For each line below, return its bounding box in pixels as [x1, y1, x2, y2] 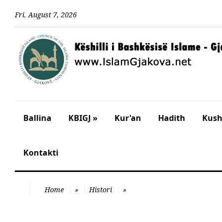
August [28, 9, 51, 19]
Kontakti [23, 147, 58, 158]
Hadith [158, 112, 185, 123]
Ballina [23, 112, 52, 123]
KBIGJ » [68, 112, 98, 123]
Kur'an [114, 112, 141, 123]
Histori [89, 185, 112, 194]
